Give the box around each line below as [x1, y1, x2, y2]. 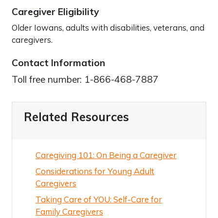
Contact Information [12, 56, 105, 69]
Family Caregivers [36, 206, 103, 217]
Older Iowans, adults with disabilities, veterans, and [12, 22, 204, 33]
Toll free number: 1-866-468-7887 [12, 73, 159, 85]
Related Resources [24, 109, 129, 124]
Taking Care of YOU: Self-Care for [36, 194, 162, 204]
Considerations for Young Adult [36, 165, 154, 176]
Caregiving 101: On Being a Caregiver [36, 149, 177, 160]
